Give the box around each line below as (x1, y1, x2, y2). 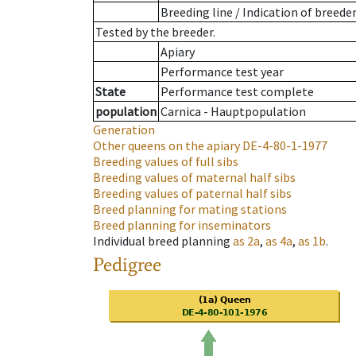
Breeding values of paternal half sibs (93, 185, 292, 202)
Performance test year (161, 64, 284, 80)
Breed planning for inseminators (93, 217, 271, 234)
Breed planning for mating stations (93, 201, 287, 218)
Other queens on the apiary (93, 137, 240, 154)
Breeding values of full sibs (93, 153, 238, 170)
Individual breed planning (93, 233, 230, 250)
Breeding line (161, 4, 233, 21)
